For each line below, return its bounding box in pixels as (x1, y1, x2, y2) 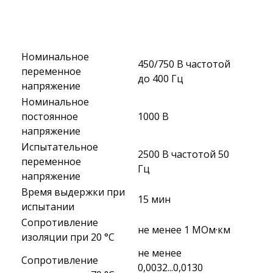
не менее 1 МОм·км (138, 223, 230, 236)
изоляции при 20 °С (21, 230, 115, 244)
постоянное (21, 110, 78, 123)
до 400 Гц (138, 72, 183, 85)
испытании (21, 200, 74, 213)
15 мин (138, 193, 171, 206)
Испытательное (21, 140, 98, 154)
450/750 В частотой (138, 57, 230, 71)
